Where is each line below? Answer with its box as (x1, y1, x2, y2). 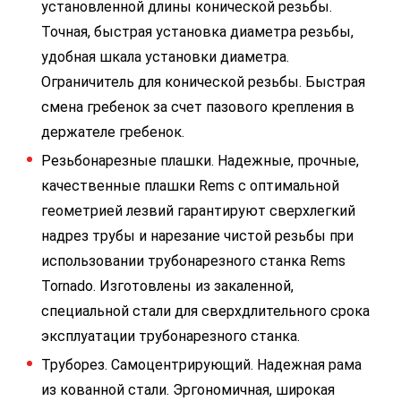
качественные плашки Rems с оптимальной (41, 177, 339, 194)
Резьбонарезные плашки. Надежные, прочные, (41, 152, 359, 169)
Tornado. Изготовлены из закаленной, (41, 277, 294, 294)
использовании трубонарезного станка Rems (41, 252, 346, 269)
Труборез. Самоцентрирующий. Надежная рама (41, 356, 362, 373)
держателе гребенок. (41, 124, 184, 141)
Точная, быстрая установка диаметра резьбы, (41, 23, 354, 40)
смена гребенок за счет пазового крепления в (41, 98, 354, 115)
